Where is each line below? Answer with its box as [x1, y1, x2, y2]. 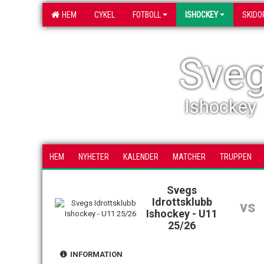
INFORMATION [67, 250, 123, 259]
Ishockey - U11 [146, 207, 218, 220]
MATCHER [173, 152, 206, 161]
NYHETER [78, 152, 109, 161]
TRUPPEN [220, 152, 252, 161]
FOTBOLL [133, 10, 161, 19]
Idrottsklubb [151, 196, 212, 208]
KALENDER [123, 152, 159, 161]
